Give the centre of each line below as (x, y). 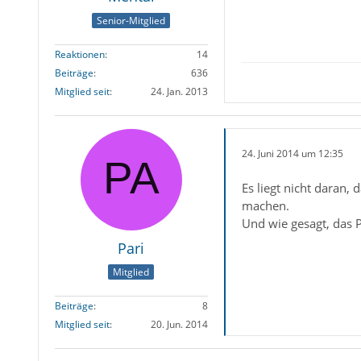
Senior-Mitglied (131, 20)
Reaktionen (79, 54)
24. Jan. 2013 (179, 91)
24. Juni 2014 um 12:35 (292, 154)
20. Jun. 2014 (179, 325)
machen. (265, 205)
